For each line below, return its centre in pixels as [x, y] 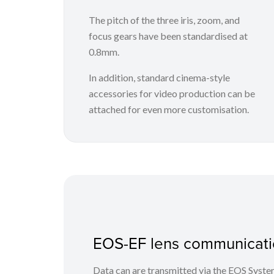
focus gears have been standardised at [168, 35]
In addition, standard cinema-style [159, 77]
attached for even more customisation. [169, 109]
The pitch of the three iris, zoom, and [164, 20]
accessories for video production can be [172, 93]
